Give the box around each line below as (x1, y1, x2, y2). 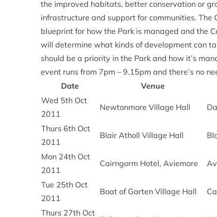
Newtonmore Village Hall (100, 102, 190, 112)
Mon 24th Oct (41, 152, 90, 161)
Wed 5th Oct (41, 95, 87, 105)
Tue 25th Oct (41, 180, 88, 189)
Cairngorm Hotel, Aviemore (100, 158, 198, 168)
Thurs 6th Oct (41, 124, 90, 133)
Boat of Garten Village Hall (100, 186, 197, 196)
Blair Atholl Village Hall (100, 130, 184, 140)
